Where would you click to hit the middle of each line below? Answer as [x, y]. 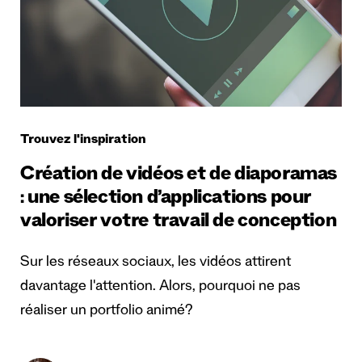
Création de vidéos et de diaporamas [179, 176]
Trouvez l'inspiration [83, 141]
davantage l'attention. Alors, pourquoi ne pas [160, 287]
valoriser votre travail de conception [179, 223]
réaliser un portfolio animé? [106, 311]
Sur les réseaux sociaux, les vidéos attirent [156, 263]
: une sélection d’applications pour [166, 200]
